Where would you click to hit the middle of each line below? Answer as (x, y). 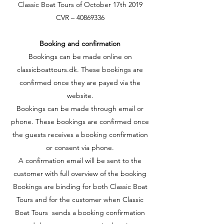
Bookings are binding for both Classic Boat (80, 186)
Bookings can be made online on (80, 56)
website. (80, 95)
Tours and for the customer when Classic (80, 199)
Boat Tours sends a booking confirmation (80, 212)
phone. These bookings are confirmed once (80, 121)
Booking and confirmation (80, 43)
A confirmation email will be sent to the (80, 160)
